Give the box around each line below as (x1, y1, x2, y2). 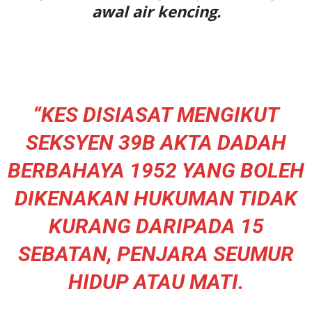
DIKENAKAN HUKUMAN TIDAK (15, 185, 297, 210)
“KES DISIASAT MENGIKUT (33, 102, 279, 127)
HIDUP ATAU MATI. (68, 269, 244, 294)
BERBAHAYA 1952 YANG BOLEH (8, 157, 304, 182)
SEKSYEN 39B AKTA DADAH (26, 130, 286, 155)
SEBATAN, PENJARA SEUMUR (18, 241, 294, 266)
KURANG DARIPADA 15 (48, 213, 264, 238)
